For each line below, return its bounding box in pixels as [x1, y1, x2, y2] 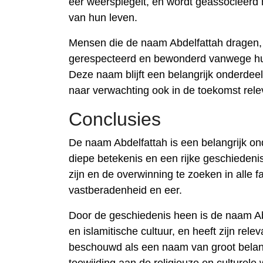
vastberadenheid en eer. [69, 184, 182, 196]
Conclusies [69, 109, 161, 130]
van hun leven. [69, 12, 137, 23]
